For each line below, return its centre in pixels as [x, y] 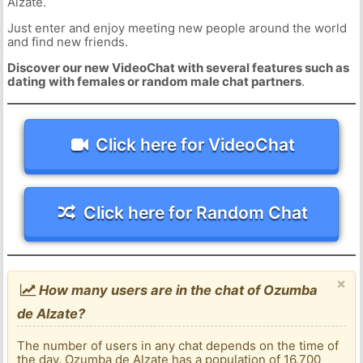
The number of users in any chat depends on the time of [178, 346]
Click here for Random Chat [195, 212]
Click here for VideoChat [196, 144]
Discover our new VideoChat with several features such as [178, 68]
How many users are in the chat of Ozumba [177, 290]
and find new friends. [67, 42]
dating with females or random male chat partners [154, 82]
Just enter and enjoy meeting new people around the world [177, 28]
